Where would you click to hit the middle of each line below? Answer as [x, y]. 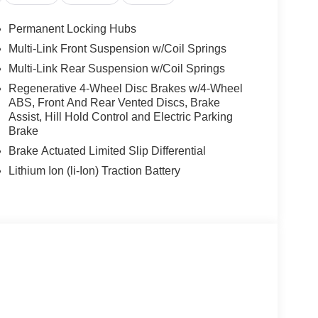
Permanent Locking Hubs [72, 29]
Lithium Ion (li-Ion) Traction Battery [94, 171]
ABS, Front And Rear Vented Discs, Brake [114, 103]
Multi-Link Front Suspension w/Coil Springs [117, 49]
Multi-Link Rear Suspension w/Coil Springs [116, 69]
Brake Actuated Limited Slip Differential [107, 151]
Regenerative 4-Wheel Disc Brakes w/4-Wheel [125, 89]
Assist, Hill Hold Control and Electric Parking [120, 117]
